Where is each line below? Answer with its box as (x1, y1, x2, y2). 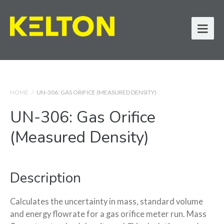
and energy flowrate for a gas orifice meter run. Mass (10, 209, 206, 219)
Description (10, 168, 81, 187)
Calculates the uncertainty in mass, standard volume (10, 196, 203, 206)
